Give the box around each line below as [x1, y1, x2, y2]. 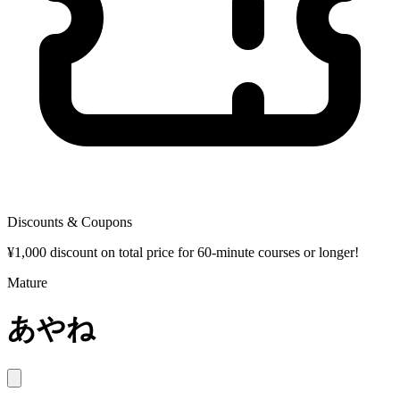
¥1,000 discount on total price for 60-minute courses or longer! [7, 245, 359, 260]
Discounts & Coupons [7, 214, 132, 229]
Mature [7, 275, 47, 290]
